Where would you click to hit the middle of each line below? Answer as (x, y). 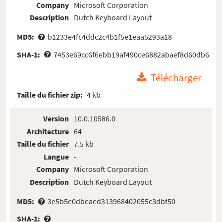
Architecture (48, 131)
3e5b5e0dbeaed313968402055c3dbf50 (111, 201)
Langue (56, 156)
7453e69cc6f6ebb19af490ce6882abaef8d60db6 (131, 54)
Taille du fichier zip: (51, 94)
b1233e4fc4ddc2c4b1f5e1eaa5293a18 (110, 37)
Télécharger (176, 78)
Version (56, 118)
